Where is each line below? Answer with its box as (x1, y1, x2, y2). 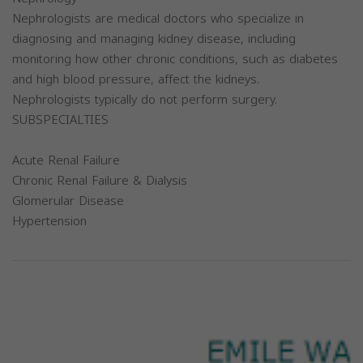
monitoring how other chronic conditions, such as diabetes (12, 48, 338, 71)
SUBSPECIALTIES (12, 109, 109, 132)
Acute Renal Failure (12, 149, 120, 173)
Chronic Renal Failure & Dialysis (12, 169, 187, 193)
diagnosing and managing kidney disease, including (12, 28, 296, 51)
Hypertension (12, 210, 87, 233)
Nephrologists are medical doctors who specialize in (12, 7, 304, 31)
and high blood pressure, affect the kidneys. (12, 68, 259, 92)
